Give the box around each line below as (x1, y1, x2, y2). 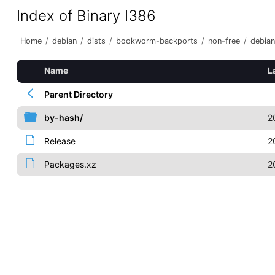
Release (44, 136, 76, 146)
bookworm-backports (115, 36, 198, 45)
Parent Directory (44, 89, 113, 99)
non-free (207, 36, 240, 45)
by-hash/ (44, 112, 83, 123)
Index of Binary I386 (16, 7, 156, 25)
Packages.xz (44, 159, 96, 169)
